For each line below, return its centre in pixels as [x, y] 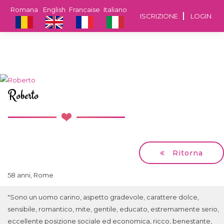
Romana [24, 9]
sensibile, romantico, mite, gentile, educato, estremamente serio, [113, 209]
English [54, 9]
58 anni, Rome [30, 175]
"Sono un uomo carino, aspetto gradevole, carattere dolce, [103, 197]
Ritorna [186, 153]
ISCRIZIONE [159, 16]
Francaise [84, 9]
